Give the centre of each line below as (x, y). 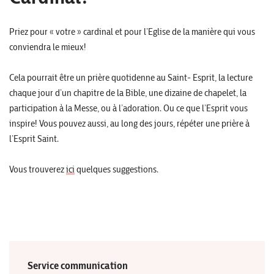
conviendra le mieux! (48, 46)
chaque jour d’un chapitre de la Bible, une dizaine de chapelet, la (128, 92)
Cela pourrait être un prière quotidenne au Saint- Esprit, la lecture (131, 77)
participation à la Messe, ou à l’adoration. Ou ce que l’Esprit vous (128, 108)
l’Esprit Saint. (34, 138)
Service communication (78, 265)
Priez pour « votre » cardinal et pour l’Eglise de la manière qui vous (132, 31)
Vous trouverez (38, 169)
